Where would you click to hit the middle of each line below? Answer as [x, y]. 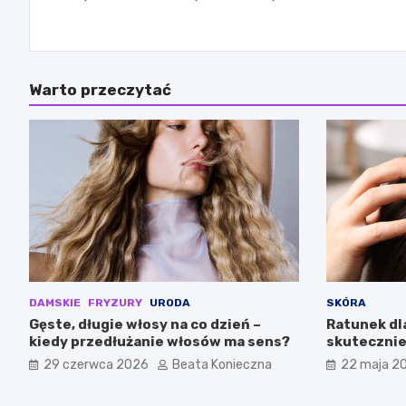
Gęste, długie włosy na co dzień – [145, 324]
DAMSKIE [55, 302]
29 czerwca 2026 [96, 364]
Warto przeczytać [100, 90]
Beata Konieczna [222, 364]
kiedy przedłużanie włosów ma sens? [159, 341]
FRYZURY [115, 302]
